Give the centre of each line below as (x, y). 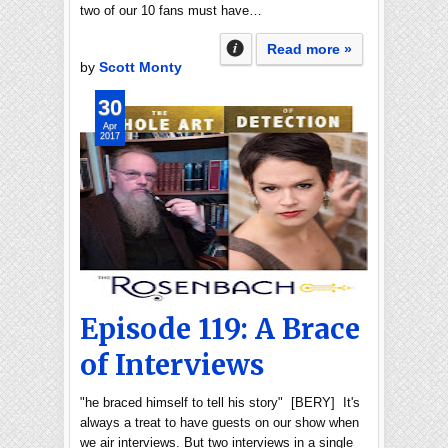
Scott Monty (140, 67)
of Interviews (172, 365)
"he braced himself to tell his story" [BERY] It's (220, 402)
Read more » (309, 49)
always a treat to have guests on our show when (219, 422)
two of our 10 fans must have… (171, 10)
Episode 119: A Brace (220, 329)
